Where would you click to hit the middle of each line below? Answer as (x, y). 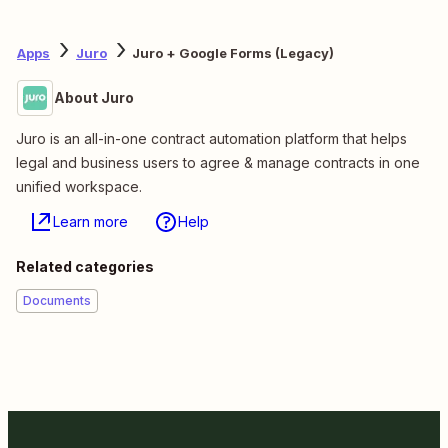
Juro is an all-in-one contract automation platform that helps (211, 138)
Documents (57, 300)
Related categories (85, 266)
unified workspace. (79, 186)
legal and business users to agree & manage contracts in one (218, 162)
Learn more (90, 221)
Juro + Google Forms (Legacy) (233, 53)
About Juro (94, 97)
